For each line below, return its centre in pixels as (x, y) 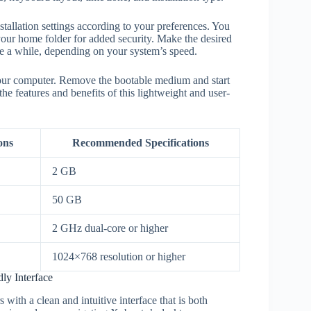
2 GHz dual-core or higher (110, 228)
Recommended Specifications (140, 142)
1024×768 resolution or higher (119, 256)
